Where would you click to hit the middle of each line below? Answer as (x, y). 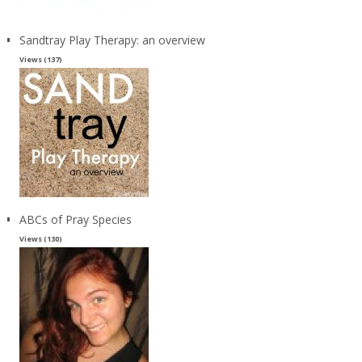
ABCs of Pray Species (75, 219)
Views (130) (40, 238)
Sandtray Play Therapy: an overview (112, 40)
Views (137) (40, 59)
